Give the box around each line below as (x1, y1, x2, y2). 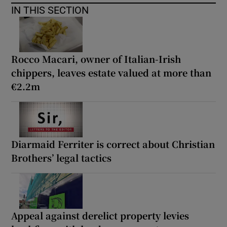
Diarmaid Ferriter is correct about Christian (11, 137, 215, 150)
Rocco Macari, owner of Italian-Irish (11, 52, 181, 65)
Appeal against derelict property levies (11, 208, 190, 222)
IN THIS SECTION (11, 5, 89, 15)
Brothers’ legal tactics (11, 150, 112, 164)
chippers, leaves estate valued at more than (11, 65, 212, 79)
